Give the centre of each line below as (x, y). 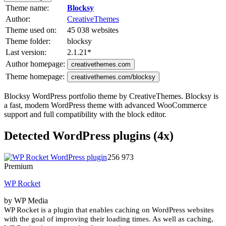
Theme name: (27, 8)
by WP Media (26, 200)
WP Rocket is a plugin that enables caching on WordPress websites (109, 210)
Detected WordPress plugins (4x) (89, 135)
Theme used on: (31, 30)
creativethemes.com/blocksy (113, 77)
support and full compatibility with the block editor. (85, 114)
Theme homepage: (35, 76)
